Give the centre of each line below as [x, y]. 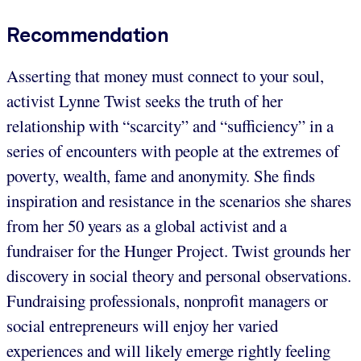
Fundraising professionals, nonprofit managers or [167, 300]
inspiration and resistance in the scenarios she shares [179, 200]
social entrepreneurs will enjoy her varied [142, 325]
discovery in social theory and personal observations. [179, 275]
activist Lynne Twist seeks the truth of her [145, 100]
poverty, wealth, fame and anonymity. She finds [161, 175]
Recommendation [88, 34]
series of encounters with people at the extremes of [173, 150]
